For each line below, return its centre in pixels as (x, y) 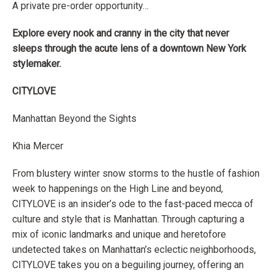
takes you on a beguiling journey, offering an (150, 265)
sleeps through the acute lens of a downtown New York (129, 49)
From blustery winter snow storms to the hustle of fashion (136, 174)
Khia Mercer (38, 146)
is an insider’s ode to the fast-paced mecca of (154, 204)
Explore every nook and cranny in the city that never (121, 34)
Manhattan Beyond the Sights (74, 119)
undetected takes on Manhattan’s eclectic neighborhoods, (134, 250)
